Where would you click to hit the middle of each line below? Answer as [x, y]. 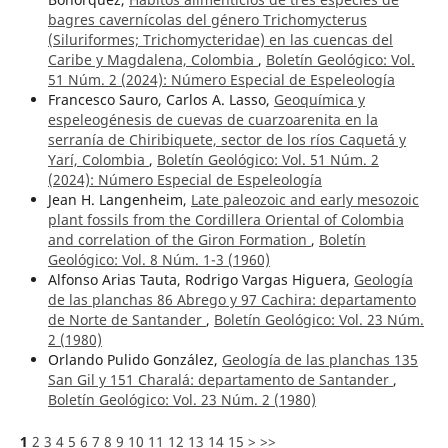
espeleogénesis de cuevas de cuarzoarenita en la [212, 120]
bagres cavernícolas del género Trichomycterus [207, 20]
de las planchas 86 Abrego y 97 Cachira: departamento [231, 300]
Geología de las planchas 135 [319, 360]
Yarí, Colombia [98, 160]
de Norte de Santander [126, 320]
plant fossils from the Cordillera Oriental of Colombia [225, 220]
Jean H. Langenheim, [119, 200]
